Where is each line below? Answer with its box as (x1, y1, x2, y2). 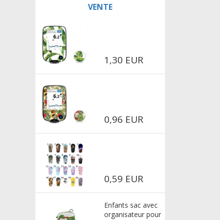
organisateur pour (104, 210, 161, 219)
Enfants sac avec (104, 200, 158, 210)
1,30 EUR (104, 54, 143, 66)
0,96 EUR (104, 113, 143, 126)
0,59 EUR (104, 172, 143, 185)
